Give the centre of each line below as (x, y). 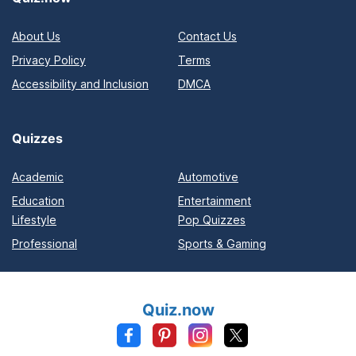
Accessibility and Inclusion (80, 84)
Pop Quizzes (212, 219)
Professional (44, 243)
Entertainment (215, 200)
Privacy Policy (49, 60)
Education (38, 200)
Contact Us (207, 37)
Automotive (208, 176)
